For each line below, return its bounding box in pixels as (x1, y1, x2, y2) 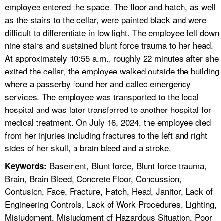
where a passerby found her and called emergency (5, 77, 191, 90)
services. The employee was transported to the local (5, 90, 199, 103)
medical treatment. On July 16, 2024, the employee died (5, 115, 211, 128)
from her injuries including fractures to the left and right (5, 128, 207, 141)
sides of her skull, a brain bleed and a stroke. (5, 141, 171, 154)
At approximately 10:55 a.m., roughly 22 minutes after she (5, 51, 219, 64)
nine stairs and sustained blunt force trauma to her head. (5, 38, 213, 51)
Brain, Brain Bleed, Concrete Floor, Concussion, (5, 172, 182, 184)
